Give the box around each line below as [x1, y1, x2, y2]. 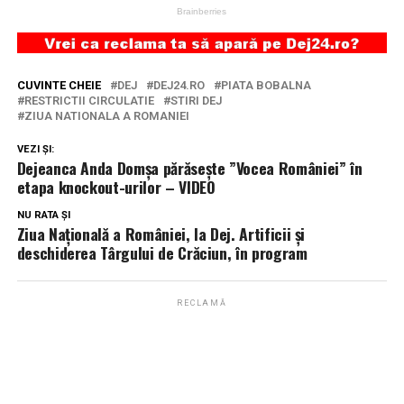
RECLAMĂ [177, 298, 227, 308]
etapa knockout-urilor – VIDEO [16, 174, 216, 198]
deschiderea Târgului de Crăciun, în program [16, 240, 308, 264]
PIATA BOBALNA [220, 78, 311, 92]
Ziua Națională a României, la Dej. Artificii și [16, 221, 306, 245]
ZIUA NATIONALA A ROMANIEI [23, 108, 189, 123]
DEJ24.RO [152, 78, 205, 92]
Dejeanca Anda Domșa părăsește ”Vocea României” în [16, 155, 363, 179]
